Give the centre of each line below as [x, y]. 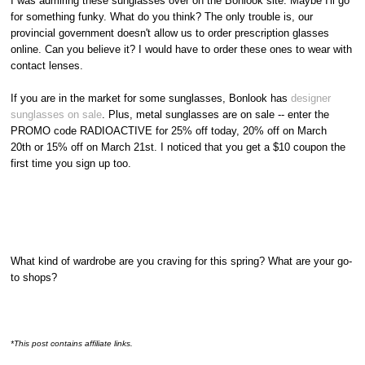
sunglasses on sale [57, 114]
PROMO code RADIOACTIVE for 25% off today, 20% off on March [169, 130]
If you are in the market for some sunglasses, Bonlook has [151, 98]
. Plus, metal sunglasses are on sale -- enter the [216, 114]
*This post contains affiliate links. [72, 343]
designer [311, 98]
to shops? [34, 277]
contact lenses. [47, 65]
